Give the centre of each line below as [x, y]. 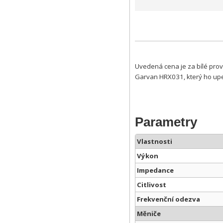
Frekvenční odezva [168, 199]
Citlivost [152, 185]
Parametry [166, 122]
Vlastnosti [155, 142]
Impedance [155, 170]
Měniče [149, 214]
